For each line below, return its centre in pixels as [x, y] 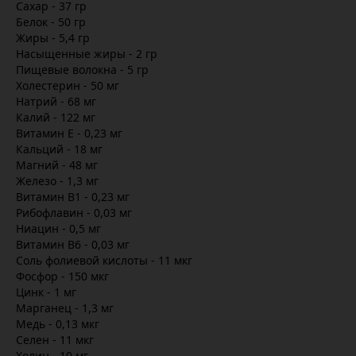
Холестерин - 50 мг [68, 85]
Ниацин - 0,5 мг [58, 228]
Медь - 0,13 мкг [58, 324]
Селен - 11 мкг [55, 340]
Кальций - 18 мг [59, 149]
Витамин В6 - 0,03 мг [73, 244]
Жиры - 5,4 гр [53, 38]
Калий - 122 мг [56, 117]
